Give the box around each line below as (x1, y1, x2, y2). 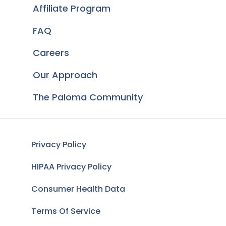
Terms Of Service (31, 205, 100, 217)
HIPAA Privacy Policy (31, 161, 111, 173)
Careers (33, 46, 69, 59)
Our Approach (33, 69, 97, 81)
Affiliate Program (33, 2, 110, 15)
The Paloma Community (33, 91, 143, 103)
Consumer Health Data (31, 183, 125, 195)
